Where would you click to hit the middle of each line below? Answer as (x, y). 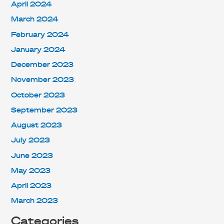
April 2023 (31, 186)
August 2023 (37, 125)
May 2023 (31, 170)
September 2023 (44, 110)
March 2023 (35, 201)
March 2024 (35, 19)
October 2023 (38, 95)
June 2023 (32, 155)
